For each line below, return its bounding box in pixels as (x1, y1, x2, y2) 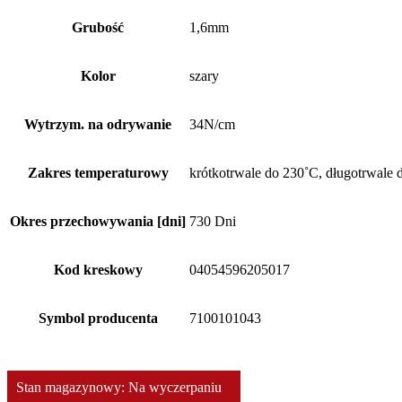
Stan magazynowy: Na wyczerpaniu (16, 379, 222, 395)
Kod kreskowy (53, 261, 143, 277)
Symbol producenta (38, 310, 158, 326)
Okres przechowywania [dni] (10, 213, 186, 229)
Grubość (72, 19, 124, 35)
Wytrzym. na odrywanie (24, 116, 171, 132)
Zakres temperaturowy (27, 164, 169, 180)
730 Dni (189, 213, 236, 229)
